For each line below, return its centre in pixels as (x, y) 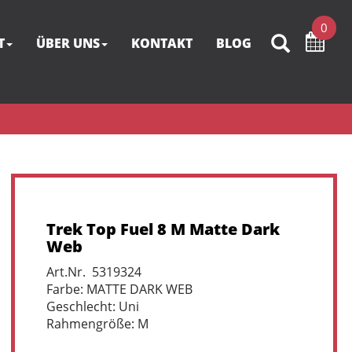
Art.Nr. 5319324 (93, 272)
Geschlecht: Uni (92, 306)
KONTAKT (162, 43)
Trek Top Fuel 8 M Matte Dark (163, 229)
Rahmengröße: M (97, 324)
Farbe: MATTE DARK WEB (119, 289)
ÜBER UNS (68, 43)
